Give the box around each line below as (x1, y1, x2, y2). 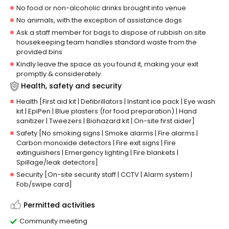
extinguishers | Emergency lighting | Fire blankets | (16, 148, 178, 158)
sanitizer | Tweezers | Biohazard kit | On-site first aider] (16, 116, 195, 126)
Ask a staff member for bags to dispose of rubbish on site (16, 28, 206, 38)
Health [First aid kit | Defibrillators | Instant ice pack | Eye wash (16, 97, 215, 107)
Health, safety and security (21, 81, 122, 91)
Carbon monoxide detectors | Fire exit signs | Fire (16, 138, 176, 148)
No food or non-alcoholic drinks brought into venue (16, 3, 186, 13)
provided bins (16, 47, 62, 57)
